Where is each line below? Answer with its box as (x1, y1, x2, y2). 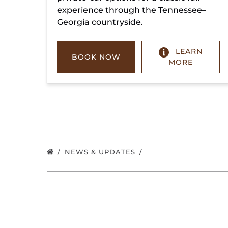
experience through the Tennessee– (57, 5, 206, 15)
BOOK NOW (71, 52, 121, 62)
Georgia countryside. (57, 17, 143, 27)
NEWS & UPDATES (65, 147, 138, 156)
